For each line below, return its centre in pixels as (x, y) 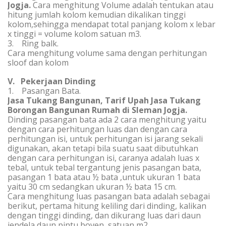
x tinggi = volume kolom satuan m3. (74, 34)
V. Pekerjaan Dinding (52, 81)
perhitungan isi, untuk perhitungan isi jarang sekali (105, 139)
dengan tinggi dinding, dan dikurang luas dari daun (104, 215)
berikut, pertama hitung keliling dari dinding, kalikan (107, 206)
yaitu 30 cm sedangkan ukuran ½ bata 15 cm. (92, 187)
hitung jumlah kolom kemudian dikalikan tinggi (97, 15)
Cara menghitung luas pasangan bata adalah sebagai (109, 196)
